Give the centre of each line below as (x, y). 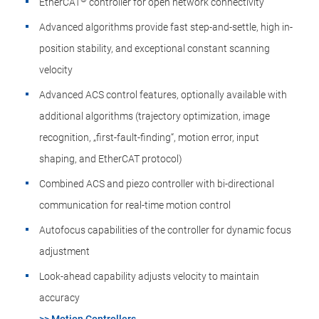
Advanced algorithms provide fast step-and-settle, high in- (166, 27)
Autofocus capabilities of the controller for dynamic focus (165, 230)
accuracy (59, 298)
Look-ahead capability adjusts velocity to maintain (149, 276)
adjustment (64, 251)
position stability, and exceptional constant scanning (155, 48)
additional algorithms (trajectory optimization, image (155, 116)
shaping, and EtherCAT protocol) (111, 159)
